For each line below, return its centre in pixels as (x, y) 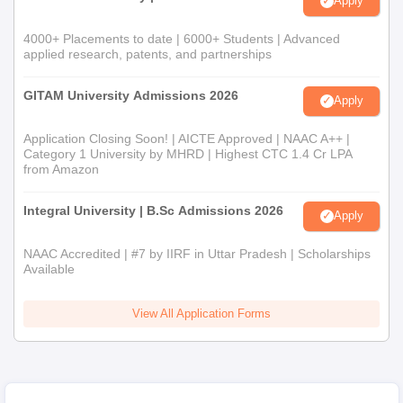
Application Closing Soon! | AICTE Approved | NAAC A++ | (187, 138)
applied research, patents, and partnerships (148, 54)
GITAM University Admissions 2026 (131, 95)
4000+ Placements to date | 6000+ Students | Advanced (182, 38)
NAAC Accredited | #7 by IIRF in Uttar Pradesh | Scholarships (197, 253)
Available (49, 269)
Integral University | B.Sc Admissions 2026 (153, 210)
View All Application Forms (201, 313)
